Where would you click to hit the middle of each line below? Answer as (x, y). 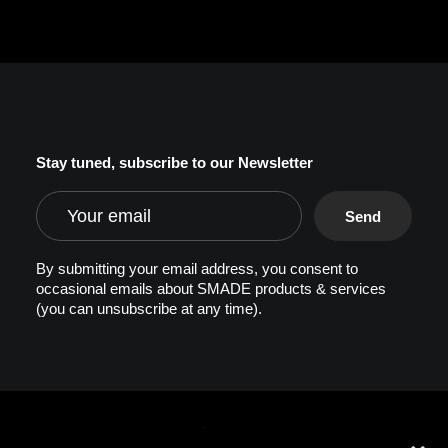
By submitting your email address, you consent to (197, 268)
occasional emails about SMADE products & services (211, 288)
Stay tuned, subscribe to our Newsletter (174, 162)
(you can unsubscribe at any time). (149, 308)
